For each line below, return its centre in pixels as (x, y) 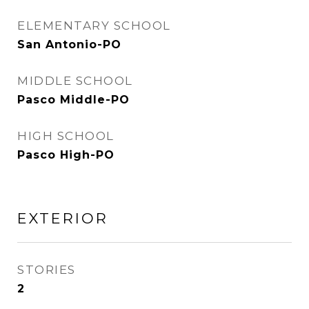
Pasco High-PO (66, 155)
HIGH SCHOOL (66, 136)
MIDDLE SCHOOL (75, 81)
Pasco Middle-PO (73, 100)
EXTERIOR (63, 218)
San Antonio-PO (69, 44)
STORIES (47, 270)
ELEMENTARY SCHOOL (94, 26)
